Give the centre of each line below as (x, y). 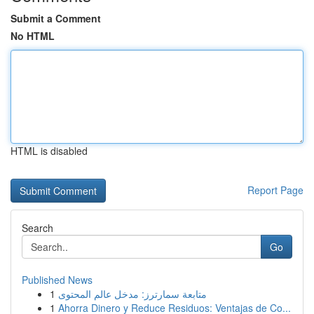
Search (37, 228)
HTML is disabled (49, 151)
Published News (57, 280)
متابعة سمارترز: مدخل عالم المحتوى (132, 294)
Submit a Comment (56, 18)
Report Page (275, 190)
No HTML (33, 36)
